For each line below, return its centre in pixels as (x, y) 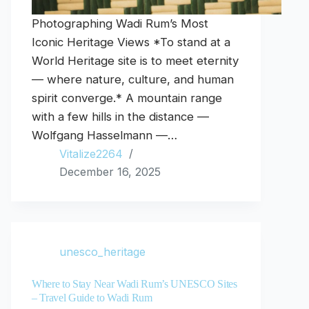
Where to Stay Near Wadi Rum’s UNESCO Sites (134, 284)
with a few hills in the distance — (120, 117)
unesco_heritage (102, 252)
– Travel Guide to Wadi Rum (92, 298)
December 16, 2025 (110, 172)
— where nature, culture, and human (133, 80)
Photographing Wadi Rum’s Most (120, 24)
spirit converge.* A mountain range (127, 98)
